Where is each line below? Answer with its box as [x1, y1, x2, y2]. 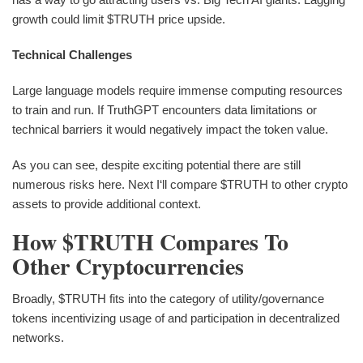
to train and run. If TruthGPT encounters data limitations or [12, 102, 317, 117]
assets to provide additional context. [12, 196, 201, 211]
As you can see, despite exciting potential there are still [12, 157, 301, 172]
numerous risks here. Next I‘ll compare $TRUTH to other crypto [12, 177, 348, 191]
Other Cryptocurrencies [12, 249, 244, 283]
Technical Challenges [12, 47, 132, 62]
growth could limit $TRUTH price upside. [12, 11, 225, 26]
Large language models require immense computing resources [12, 83, 343, 97]
